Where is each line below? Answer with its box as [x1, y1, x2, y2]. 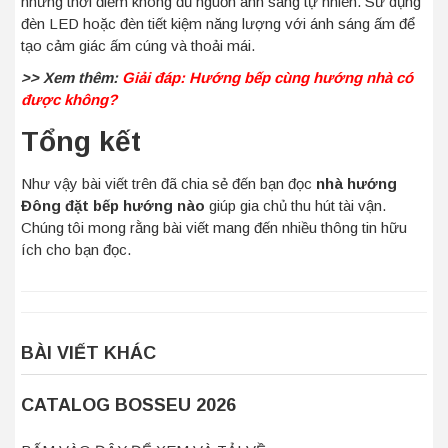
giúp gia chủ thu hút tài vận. [205, 197, 386, 214]
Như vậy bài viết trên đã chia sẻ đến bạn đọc [21, 175, 316, 192]
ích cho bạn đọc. [21, 241, 131, 258]
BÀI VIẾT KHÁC [21, 343, 156, 363]
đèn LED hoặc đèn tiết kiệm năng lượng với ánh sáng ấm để [21, 15, 415, 32]
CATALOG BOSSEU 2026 [21, 395, 236, 415]
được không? [21, 91, 117, 108]
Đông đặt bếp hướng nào [21, 197, 205, 214]
